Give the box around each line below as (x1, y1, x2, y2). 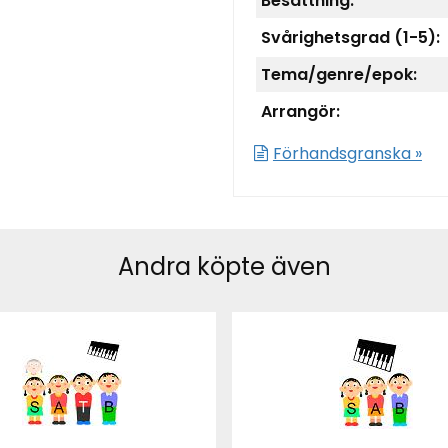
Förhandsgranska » (272, 142, 422, 166)
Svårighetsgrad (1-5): (260, 26, 440, 50)
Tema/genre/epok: (260, 63, 417, 87)
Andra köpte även (117, 249, 331, 283)
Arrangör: (260, 100, 340, 124)
